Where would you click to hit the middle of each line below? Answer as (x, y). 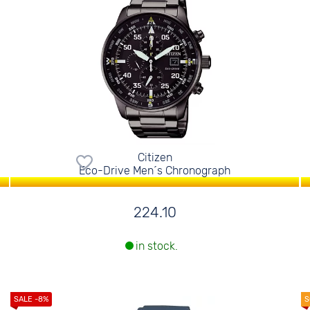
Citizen (155, 157)
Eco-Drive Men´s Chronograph (155, 171)
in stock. (156, 246)
